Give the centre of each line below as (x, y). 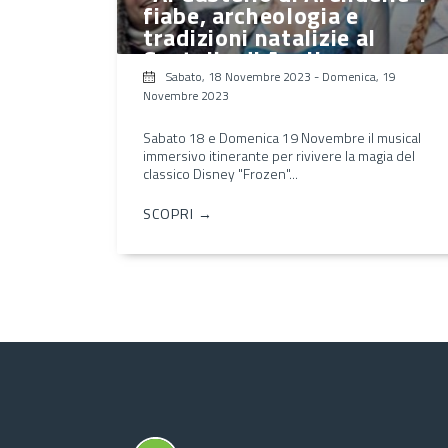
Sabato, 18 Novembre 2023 (238, 76)
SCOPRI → (178, 213)
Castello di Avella (239, 58)
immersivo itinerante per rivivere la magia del (279, 155)
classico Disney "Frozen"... (220, 173)
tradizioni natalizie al (260, 36)
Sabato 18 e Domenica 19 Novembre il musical (282, 137)
